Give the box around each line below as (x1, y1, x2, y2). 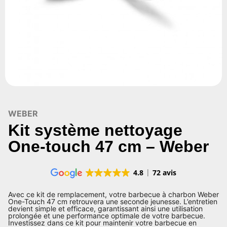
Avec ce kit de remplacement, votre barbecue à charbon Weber (8, 190, 219, 199)
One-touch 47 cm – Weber (8, 137, 209, 156)
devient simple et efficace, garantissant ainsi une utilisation (8, 204, 203, 213)
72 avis (153, 168, 177, 177)
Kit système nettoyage (8, 121, 182, 139)
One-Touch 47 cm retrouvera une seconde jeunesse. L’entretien (8, 197, 217, 206)
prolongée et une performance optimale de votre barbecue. (8, 211, 205, 220)
